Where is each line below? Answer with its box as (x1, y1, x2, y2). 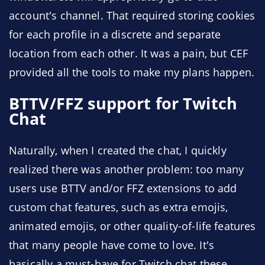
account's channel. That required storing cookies (9, 8, 256, 22)
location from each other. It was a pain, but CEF (9, 46, 248, 60)
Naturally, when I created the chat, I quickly (9, 143, 227, 157)
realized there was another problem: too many (9, 162, 244, 176)
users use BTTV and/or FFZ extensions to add (9, 181, 237, 195)
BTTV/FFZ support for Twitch (9, 93, 238, 114)
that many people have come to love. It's (9, 238, 214, 252)
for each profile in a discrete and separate (9, 27, 221, 41)
